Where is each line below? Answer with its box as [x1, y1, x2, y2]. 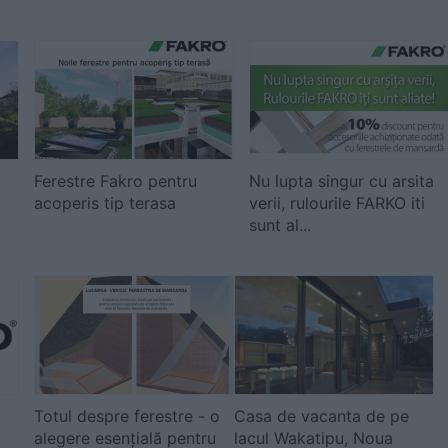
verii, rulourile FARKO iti [249, 193, 425, 213]
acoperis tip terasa [34, 193, 176, 213]
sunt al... [249, 215, 311, 235]
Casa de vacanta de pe [234, 406, 409, 426]
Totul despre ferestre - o [34, 406, 220, 426]
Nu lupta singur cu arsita [249, 171, 434, 191]
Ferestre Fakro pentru [34, 171, 197, 191]
